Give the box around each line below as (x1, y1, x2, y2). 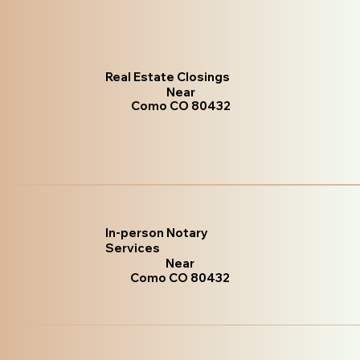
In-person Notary (104, 225, 208, 241)
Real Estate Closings (105, 69, 231, 85)
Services (104, 240, 160, 256)
